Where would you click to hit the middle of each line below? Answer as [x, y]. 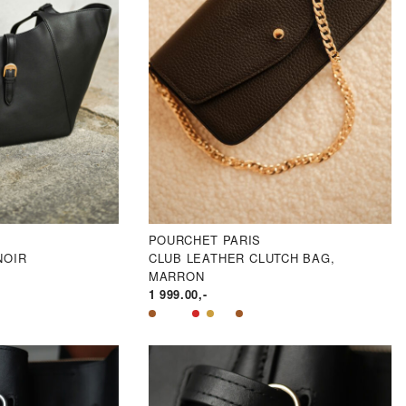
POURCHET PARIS [205, 240]
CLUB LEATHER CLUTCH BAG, [242, 258]
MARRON [176, 276]
